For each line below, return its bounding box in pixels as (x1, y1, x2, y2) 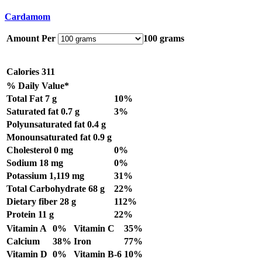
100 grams (143, 33, 184, 44)
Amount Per (6, 33, 56, 44)
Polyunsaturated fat (6, 119, 87, 130)
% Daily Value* (6, 81, 69, 91)
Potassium (6, 171, 47, 181)
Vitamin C (74, 223, 115, 234)
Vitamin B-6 (74, 249, 122, 260)
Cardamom (5, 12, 50, 22)
